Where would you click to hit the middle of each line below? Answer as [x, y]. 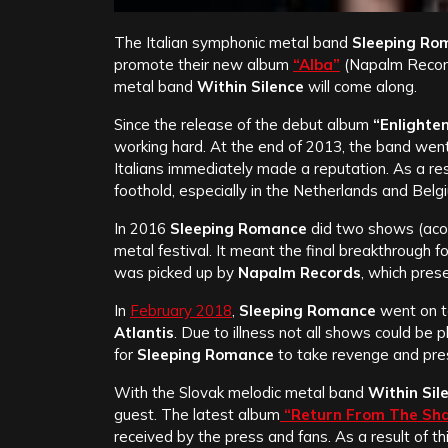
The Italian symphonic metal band [233, 43]
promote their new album [203, 65]
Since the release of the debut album [243, 125]
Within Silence [250, 87]
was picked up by [176, 273]
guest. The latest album [197, 415]
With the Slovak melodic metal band [241, 393]
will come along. [360, 87]
